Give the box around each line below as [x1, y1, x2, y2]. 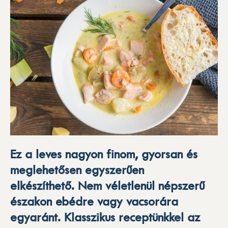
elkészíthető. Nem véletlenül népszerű [10, 178, 205, 193]
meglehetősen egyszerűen [10, 162, 144, 177]
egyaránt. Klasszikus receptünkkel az [10, 210, 200, 224]
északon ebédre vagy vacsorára [10, 194, 178, 209]
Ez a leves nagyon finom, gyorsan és [10, 147, 197, 161]
